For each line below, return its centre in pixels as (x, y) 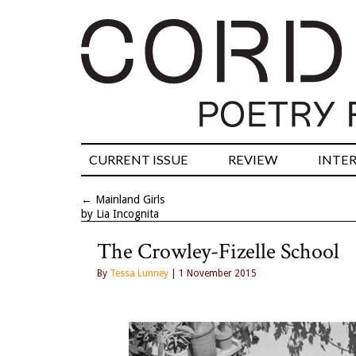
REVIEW (253, 160)
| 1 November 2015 (213, 274)
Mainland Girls (130, 200)
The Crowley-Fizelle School (218, 252)
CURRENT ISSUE (139, 160)
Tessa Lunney (139, 274)
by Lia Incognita (120, 214)
